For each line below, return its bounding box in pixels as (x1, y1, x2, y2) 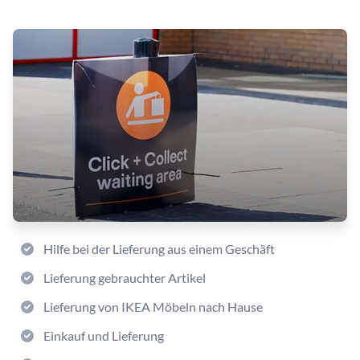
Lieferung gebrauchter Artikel (43, 270, 206, 285)
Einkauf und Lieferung (43, 328, 164, 343)
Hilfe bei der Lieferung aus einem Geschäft (43, 241, 275, 256)
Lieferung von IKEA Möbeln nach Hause (43, 299, 263, 314)
